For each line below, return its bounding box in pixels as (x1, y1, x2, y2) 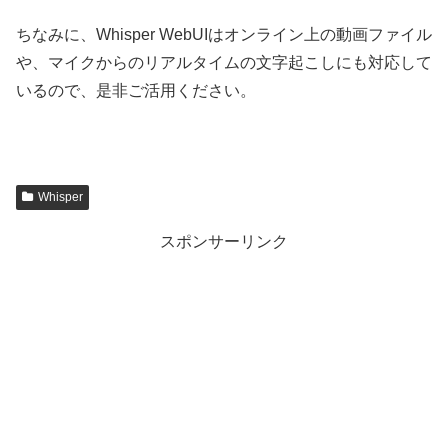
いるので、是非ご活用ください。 (16, 82, 256, 100)
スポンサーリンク (160, 232, 288, 250)
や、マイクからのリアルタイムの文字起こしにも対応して (16, 54, 432, 72)
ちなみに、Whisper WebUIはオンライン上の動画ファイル (16, 26, 432, 44)
